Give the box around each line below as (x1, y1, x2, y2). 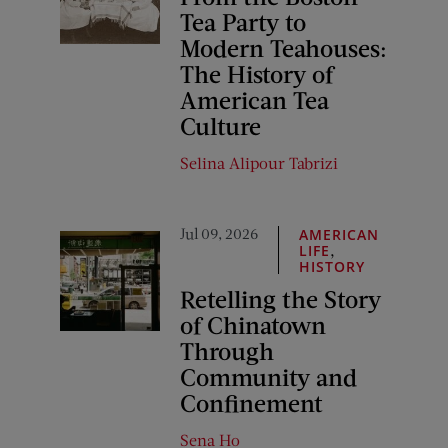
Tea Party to (180, 6, 306, 36)
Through (180, 335, 274, 365)
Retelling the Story (180, 283, 381, 313)
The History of (180, 58, 333, 88)
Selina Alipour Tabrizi (180, 152, 338, 172)
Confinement (180, 387, 323, 417)
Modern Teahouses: (180, 32, 387, 62)
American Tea (180, 84, 329, 114)
